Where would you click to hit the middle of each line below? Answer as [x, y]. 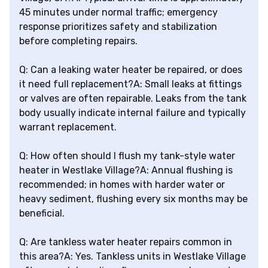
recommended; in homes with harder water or [122, 185]
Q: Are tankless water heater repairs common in [126, 242]
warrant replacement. [68, 127]
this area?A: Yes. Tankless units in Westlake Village [133, 257]
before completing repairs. [78, 41]
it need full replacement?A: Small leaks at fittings [130, 84]
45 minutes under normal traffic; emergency [118, 13]
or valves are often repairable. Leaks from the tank [133, 99]
